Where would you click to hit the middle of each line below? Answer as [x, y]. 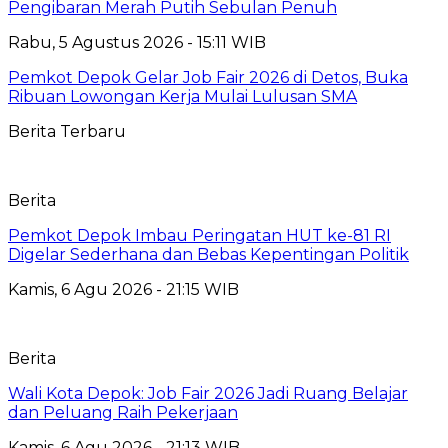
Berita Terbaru [67, 131]
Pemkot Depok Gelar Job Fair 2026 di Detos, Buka [208, 77]
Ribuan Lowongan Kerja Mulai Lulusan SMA [182, 96]
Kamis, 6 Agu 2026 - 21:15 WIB [123, 289]
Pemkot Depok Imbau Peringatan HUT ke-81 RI [199, 235]
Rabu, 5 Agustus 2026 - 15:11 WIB [137, 42]
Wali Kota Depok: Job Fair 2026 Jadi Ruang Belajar [208, 393]
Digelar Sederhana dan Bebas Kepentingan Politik [208, 254]
